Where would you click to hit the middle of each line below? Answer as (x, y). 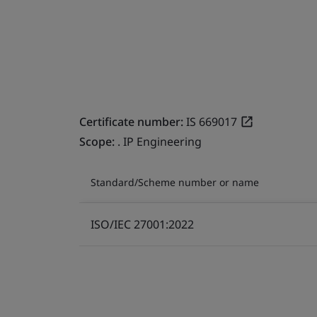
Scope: (98, 141)
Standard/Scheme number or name (175, 182)
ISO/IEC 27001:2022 (142, 224)
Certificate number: (131, 121)
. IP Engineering (160, 141)
